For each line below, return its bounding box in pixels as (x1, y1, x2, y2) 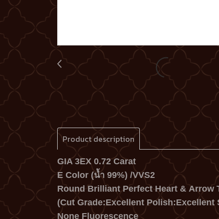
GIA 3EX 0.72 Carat (57, 156, 138, 167)
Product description (63, 133, 134, 145)
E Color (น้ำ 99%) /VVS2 (57, 170, 155, 180)
